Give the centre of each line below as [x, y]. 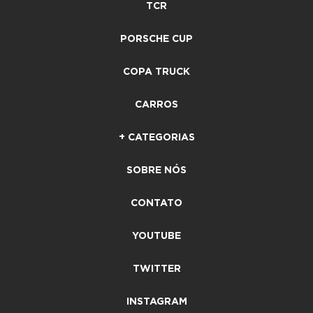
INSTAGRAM [156, 301]
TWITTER [156, 269]
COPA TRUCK [156, 72]
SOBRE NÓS [156, 170]
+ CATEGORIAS [156, 137]
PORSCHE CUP [156, 39]
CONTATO [156, 203]
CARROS [156, 104]
